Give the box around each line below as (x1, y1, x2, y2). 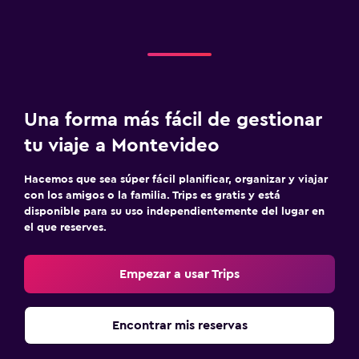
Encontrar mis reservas (111, 318, 248, 332)
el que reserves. (24, 221, 107, 233)
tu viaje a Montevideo (24, 135, 220, 155)
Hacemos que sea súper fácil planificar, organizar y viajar (24, 173, 328, 185)
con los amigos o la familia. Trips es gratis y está (24, 189, 280, 201)
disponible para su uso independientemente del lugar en (24, 205, 325, 217)
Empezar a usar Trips (119, 267, 240, 280)
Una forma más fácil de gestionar (24, 110, 322, 130)
